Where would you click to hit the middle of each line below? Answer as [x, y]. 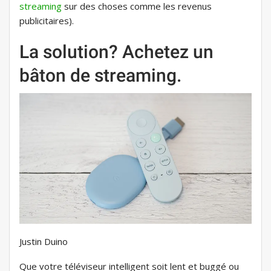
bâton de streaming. [100, 76]
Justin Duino [44, 242]
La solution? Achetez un [116, 52]
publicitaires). [47, 21]
